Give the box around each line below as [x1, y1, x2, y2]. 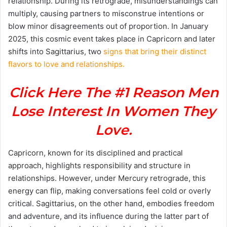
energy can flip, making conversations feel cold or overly [8, 185, 211, 196]
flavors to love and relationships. [8, 59, 125, 69]
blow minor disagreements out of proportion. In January [8, 21, 208, 31]
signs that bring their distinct [103, 47, 206, 56]
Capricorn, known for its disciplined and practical [8, 147, 183, 158]
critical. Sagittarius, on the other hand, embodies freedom [8, 198, 214, 208]
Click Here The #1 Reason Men [9, 84, 218, 101]
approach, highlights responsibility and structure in [8, 160, 191, 170]
